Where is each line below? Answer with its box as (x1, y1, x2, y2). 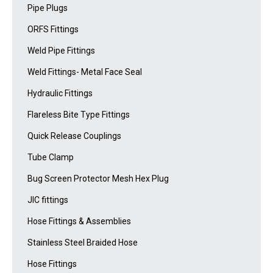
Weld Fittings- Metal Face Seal (27, 66, 142, 77)
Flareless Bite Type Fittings (27, 109, 130, 119)
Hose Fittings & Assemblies (27, 216, 131, 226)
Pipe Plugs (27, 2, 68, 13)
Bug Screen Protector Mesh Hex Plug (27, 173, 169, 183)
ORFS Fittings (27, 24, 79, 34)
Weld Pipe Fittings (27, 45, 95, 55)
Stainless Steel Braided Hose (27, 237, 138, 247)
